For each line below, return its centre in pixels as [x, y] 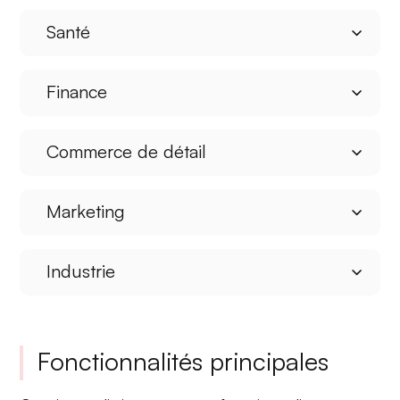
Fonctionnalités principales [183, 361]
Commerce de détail [127, 151]
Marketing [86, 211]
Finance [77, 91]
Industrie [81, 271]
